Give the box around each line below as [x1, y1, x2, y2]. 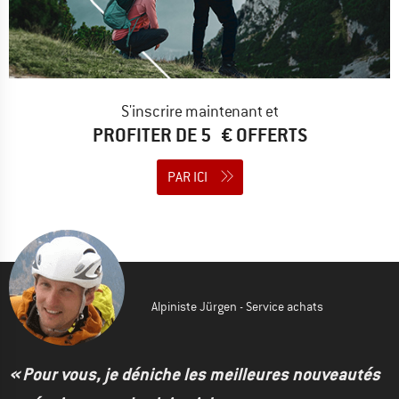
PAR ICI [167, 168, 208, 187]
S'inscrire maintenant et [120, 102, 279, 122]
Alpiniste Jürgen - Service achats [151, 298, 323, 315]
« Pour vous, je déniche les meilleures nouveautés [9, 363, 380, 387]
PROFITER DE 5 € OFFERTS [92, 123, 307, 148]
